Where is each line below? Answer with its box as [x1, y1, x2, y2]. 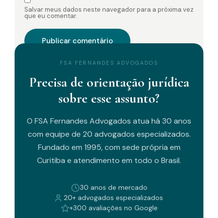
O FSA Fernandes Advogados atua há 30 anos [27, 116, 191, 126]
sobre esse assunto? [58, 90, 160, 107]
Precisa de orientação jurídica [29, 74, 189, 91]
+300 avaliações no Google [69, 203, 158, 212]
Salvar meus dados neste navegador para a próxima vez [24, 5, 194, 14]
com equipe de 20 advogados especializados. [27, 129, 191, 139]
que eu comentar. [24, 12, 77, 20]
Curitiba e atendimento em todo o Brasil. [37, 155, 181, 165]
